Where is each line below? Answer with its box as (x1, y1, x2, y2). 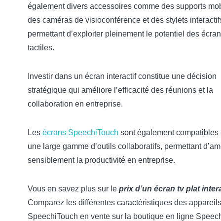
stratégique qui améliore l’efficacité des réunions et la (28, 86, 213, 95)
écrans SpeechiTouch (42, 128, 118, 137)
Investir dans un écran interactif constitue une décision (28, 72, 217, 81)
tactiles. (28, 43, 54, 52)
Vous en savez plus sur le (28, 184, 119, 193)
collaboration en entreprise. (28, 100, 123, 109)
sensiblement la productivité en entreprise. (28, 156, 175, 165)
